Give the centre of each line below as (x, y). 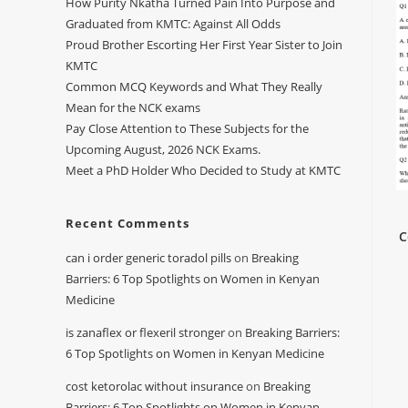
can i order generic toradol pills (148, 258)
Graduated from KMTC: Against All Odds (173, 24)
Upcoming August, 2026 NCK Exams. (163, 149)
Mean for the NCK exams (133, 107)
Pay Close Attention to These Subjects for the (187, 128)
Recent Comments (127, 223)
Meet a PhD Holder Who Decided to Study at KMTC (203, 170)
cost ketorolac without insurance (154, 386)
